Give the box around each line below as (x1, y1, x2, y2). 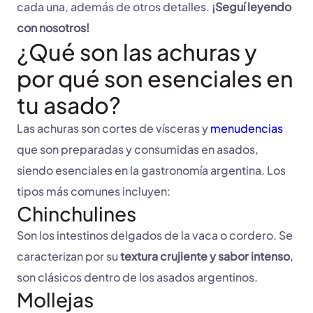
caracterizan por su (17, 249, 120, 264)
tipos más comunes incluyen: (17, 184, 170, 199)
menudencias (210, 121, 283, 136)
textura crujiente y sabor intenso (120, 249, 290, 264)
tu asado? (17, 91, 121, 119)
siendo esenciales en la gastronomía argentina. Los (17, 163, 286, 178)
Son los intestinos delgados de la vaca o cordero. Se (17, 228, 293, 243)
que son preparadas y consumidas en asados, (17, 142, 259, 157)
